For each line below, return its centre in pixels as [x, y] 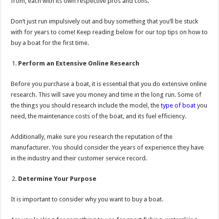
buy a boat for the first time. [50, 43]
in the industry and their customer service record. [79, 158]
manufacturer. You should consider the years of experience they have [108, 148]
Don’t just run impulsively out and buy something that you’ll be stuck [105, 22]
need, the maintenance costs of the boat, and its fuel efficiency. [99, 116]
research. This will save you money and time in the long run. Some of [106, 95]
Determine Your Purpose [57, 179]
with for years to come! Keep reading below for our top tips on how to [109, 32]
